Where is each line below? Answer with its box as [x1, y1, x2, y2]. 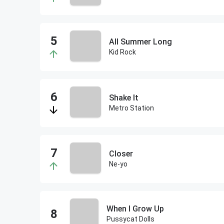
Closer [109, 149, 133, 158]
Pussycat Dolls [106, 215, 155, 223]
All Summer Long [109, 37, 172, 46]
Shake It [109, 93, 138, 102]
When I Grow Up [106, 204, 164, 213]
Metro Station [109, 104, 154, 112]
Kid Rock [109, 48, 136, 56]
